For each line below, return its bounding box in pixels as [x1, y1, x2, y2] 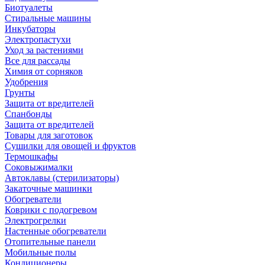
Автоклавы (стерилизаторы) [5, 173, 119, 183]
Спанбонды [5, 109, 52, 119]
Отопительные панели [5, 237, 96, 247]
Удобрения [5, 77, 48, 88]
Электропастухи [5, 34, 71, 45]
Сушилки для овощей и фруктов [5, 141, 136, 151]
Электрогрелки [5, 215, 66, 226]
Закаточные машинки [5, 183, 92, 194]
